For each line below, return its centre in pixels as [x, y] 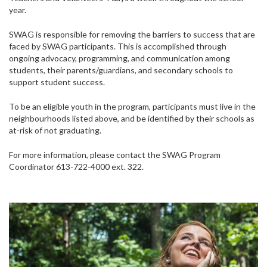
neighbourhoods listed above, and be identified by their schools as [132, 119]
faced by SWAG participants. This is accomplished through [118, 46]
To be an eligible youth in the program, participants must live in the [132, 107]
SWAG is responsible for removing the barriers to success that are [132, 35]
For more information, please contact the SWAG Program [115, 155]
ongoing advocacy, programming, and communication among [119, 58]
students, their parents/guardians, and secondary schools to [121, 70]
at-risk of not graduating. [55, 131]
